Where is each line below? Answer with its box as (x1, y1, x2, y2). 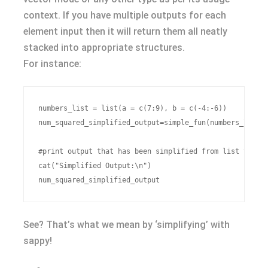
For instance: (23, 58, 81, 69)
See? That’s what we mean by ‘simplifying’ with (23, 219, 230, 230)
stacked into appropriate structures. (23, 42, 185, 53)
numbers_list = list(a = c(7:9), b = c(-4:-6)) (38, 104, 227, 112)
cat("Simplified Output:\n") (38, 162, 151, 170)
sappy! (23, 235, 52, 246)
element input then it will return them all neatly (23, 26, 227, 37)
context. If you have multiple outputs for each (23, 10, 226, 21)
